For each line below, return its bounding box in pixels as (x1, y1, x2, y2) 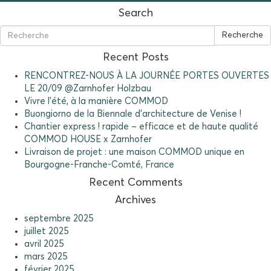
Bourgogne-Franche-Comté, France (24, 160, 174, 169)
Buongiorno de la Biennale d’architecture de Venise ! (24, 109, 241, 119)
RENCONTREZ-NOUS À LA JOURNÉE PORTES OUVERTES (24, 71, 269, 80)
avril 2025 (24, 240, 64, 249)
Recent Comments (88, 177, 183, 188)
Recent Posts (102, 52, 169, 63)
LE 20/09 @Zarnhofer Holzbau (24, 84, 151, 93)
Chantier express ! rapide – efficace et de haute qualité (24, 122, 258, 131)
